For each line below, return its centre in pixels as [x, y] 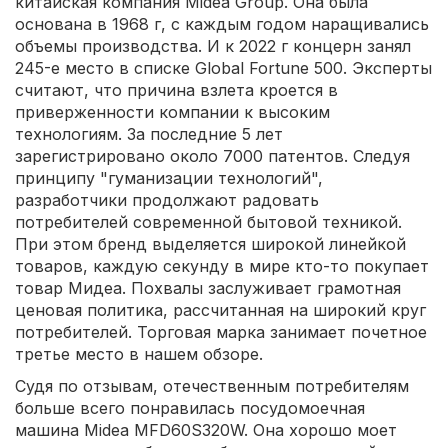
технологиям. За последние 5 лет [149, 133]
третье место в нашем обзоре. [139, 353]
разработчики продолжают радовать [167, 199]
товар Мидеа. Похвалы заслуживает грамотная [208, 287]
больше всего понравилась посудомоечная [190, 407]
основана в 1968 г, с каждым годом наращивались [222, 23]
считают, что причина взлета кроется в [176, 89]
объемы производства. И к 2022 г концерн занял [213, 45]
